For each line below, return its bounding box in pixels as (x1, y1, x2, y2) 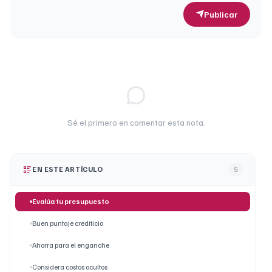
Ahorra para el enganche (32, 240, 109, 250)
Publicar (204, 9, 238, 20)
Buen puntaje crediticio (32, 219, 103, 228)
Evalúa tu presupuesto (32, 197, 109, 206)
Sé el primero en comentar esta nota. (67, 117, 205, 128)
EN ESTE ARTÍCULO (32, 165, 103, 174)
